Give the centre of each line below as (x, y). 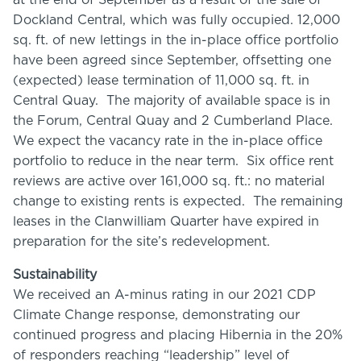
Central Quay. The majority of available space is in (172, 101)
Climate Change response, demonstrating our (156, 315)
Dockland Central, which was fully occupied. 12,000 (176, 20)
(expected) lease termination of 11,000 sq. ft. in (161, 81)
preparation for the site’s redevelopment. (141, 242)
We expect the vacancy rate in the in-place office (168, 141)
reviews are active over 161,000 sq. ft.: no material (169, 181)
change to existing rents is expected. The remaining (178, 201)
